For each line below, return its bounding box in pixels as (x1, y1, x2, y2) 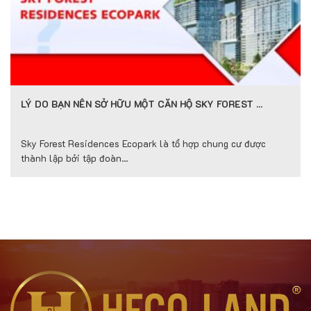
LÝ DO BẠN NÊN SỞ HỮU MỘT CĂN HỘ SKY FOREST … (21, 98, 262, 110)
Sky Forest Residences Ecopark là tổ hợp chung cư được (21, 137, 266, 150)
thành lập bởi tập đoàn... (21, 152, 128, 165)
